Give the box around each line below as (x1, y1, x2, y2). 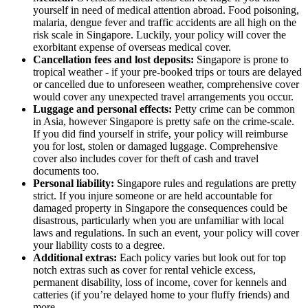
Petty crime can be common (172, 102, 295, 115)
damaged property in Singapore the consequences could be (33, 201, 287, 214)
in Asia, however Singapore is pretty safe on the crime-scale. (33, 115, 294, 127)
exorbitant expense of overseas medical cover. (33, 41, 231, 53)
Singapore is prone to (194, 53, 289, 65)
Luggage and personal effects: (33, 102, 172, 115)
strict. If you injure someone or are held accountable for (33, 189, 272, 201)
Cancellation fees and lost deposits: (33, 53, 194, 65)
